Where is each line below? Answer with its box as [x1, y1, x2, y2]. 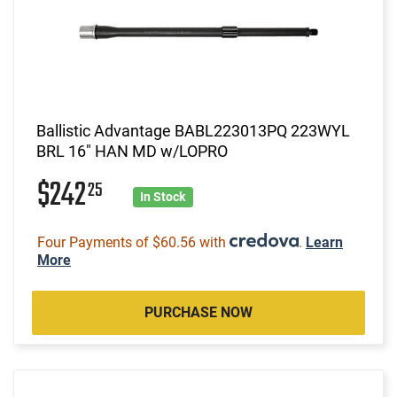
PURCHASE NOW [144, 303, 253, 321]
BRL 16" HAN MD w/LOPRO [36, 141, 228, 160]
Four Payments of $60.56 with [37, 233, 230, 251]
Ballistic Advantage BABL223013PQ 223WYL [36, 121, 350, 140]
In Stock [140, 189, 186, 204]
